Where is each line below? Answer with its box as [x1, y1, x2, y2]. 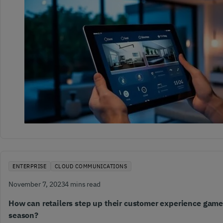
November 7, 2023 [8, 180, 65, 189]
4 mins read [65, 180, 101, 189]
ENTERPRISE [12, 163, 47, 170]
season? [8, 210, 38, 220]
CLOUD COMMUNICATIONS [54, 163, 127, 170]
